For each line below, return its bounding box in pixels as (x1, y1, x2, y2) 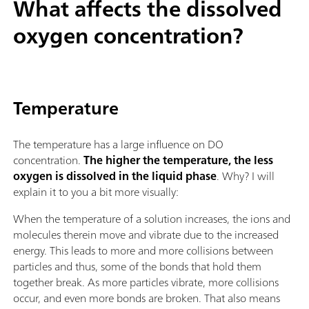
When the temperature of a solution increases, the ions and (13, 209, 290, 229)
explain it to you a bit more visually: (13, 182, 179, 202)
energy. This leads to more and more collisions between (13, 241, 273, 261)
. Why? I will (217, 166, 275, 186)
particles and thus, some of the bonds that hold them (13, 257, 261, 277)
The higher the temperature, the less (83, 150, 273, 170)
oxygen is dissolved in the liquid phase (13, 166, 217, 186)
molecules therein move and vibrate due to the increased (13, 225, 279, 245)
